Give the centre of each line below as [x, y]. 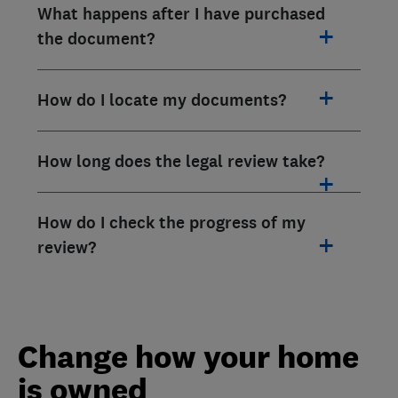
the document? [96, 39]
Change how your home [188, 357]
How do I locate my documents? [162, 100]
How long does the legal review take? [181, 162]
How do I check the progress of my [171, 223]
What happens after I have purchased [181, 14]
